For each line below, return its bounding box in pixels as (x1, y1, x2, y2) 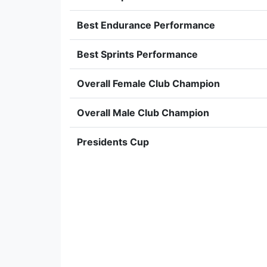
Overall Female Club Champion (77, 77, 220, 89)
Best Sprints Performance (77, 48, 198, 60)
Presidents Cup (77, 136, 149, 148)
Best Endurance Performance (77, 19, 215, 31)
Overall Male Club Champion (77, 107, 209, 119)
